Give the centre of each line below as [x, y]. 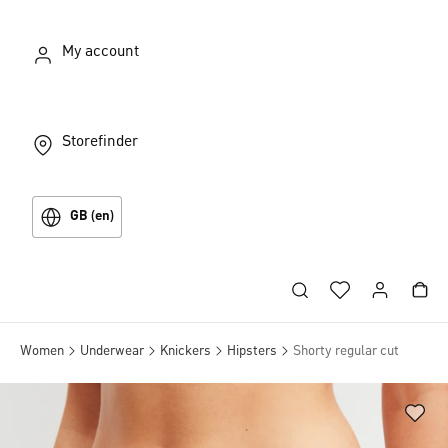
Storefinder [100, 142]
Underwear [112, 351]
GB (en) [92, 216]
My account [100, 52]
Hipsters [252, 351]
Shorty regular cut [346, 351]
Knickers [185, 351]
